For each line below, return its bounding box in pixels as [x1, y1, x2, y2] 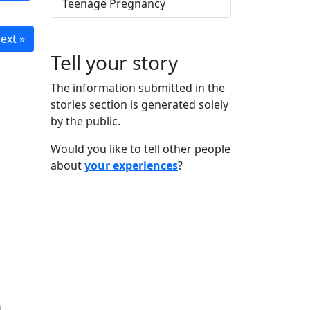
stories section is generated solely [51, 97, 228, 112]
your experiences [84, 158, 178, 173]
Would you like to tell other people [51, 141, 230, 156]
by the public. [51, 113, 120, 129]
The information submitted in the [51, 80, 225, 95]
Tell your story [51, 49, 178, 75]
